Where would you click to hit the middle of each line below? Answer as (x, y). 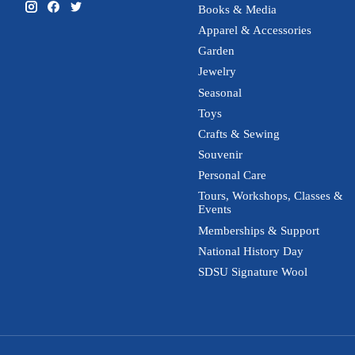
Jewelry (217, 72)
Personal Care (232, 176)
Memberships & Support (258, 230)
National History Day (250, 251)
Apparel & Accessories (254, 31)
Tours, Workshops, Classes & (270, 196)
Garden (216, 51)
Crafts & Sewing (239, 134)
